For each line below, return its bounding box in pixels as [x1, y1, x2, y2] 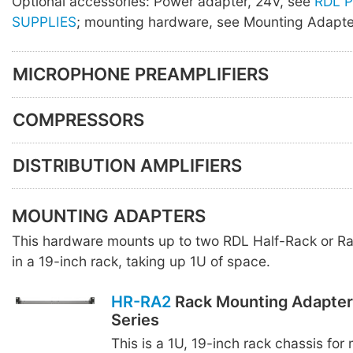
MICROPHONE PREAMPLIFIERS [13, 64, 269, 85]
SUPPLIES [12, 13, 76, 31]
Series [110, 310, 159, 330]
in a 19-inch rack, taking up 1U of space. [12, 252, 270, 269]
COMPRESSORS [13, 110, 144, 131]
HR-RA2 [110, 292, 171, 312]
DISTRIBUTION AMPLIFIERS [13, 155, 242, 176]
